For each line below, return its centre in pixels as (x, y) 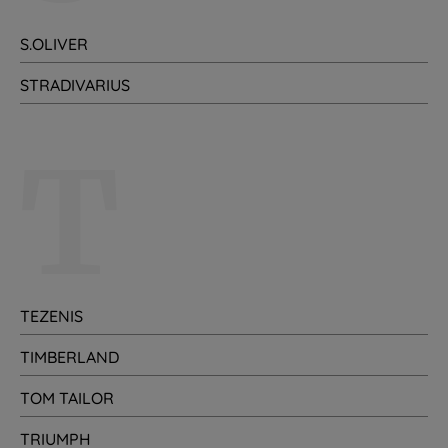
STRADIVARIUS (75, 85)
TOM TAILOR (67, 398)
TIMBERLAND (69, 357)
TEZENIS (51, 316)
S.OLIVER (54, 44)
